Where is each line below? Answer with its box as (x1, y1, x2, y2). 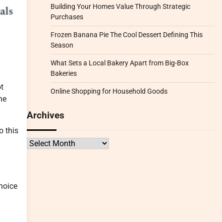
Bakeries (50, 69, 77, 77)
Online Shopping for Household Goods (50, 87, 167, 95)
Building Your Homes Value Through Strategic (50, 2, 190, 10)
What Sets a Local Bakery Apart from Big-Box (50, 59, 189, 67)
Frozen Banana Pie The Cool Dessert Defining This (50, 31, 203, 39)
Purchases (50, 13, 83, 21)
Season (50, 41, 73, 49)
